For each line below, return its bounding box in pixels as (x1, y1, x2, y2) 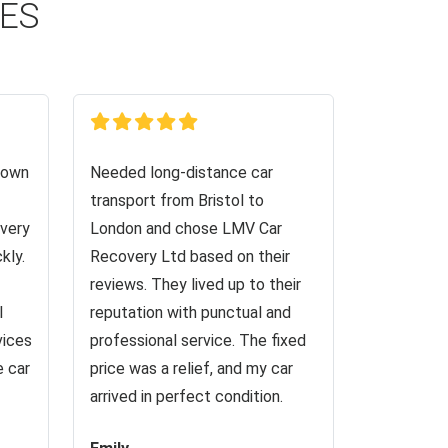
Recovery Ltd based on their (90, 247, 290, 266)
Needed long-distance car (90, 163, 273, 182)
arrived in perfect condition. (90, 387, 283, 406)
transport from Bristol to (90, 191, 264, 210)
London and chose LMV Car (90, 219, 282, 238)
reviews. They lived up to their (90, 275, 301, 294)
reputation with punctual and (90, 303, 291, 322)
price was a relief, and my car (90, 359, 293, 378)
